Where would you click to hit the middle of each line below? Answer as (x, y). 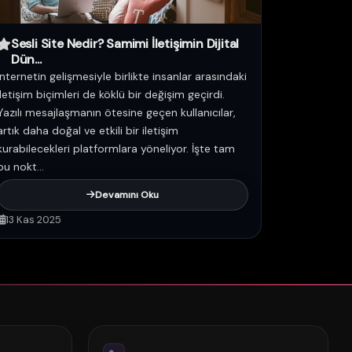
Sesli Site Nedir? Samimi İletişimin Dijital (125, 44)
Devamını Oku (127, 195)
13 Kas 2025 (33, 220)
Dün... (26, 59)
